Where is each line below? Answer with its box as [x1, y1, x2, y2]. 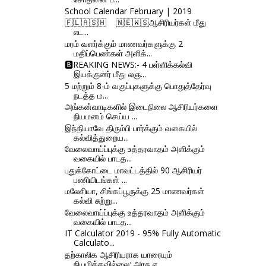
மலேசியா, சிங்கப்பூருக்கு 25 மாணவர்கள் [64, 185, 204, 197]
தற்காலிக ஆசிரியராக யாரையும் [64, 248, 172, 260]
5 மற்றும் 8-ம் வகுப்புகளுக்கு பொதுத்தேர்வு [64, 80, 211, 91]
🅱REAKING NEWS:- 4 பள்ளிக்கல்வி [64, 59, 192, 71]
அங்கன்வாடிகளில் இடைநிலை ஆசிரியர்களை [64, 101, 218, 113]
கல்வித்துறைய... [73, 131, 129, 143]
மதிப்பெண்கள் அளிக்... [73, 47, 152, 59]
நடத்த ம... [73, 89, 108, 101]
